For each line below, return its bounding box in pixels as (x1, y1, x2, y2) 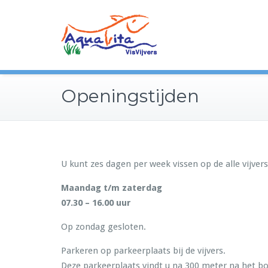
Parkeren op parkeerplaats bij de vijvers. (61, 245, 226, 256)
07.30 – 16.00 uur (61, 197, 131, 208)
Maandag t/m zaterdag (61, 182, 162, 193)
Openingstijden (61, 85, 199, 107)
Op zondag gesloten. (61, 221, 146, 232)
